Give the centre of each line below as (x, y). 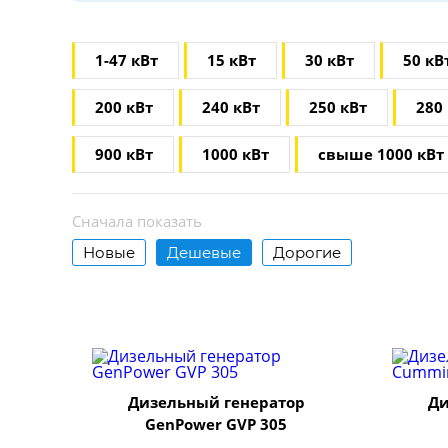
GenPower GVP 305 (216, 424)
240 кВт (231, 107)
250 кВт (338, 107)
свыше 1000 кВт (381, 154)
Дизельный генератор (216, 402)
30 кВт (329, 60)
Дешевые (204, 252)
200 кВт (124, 107)
